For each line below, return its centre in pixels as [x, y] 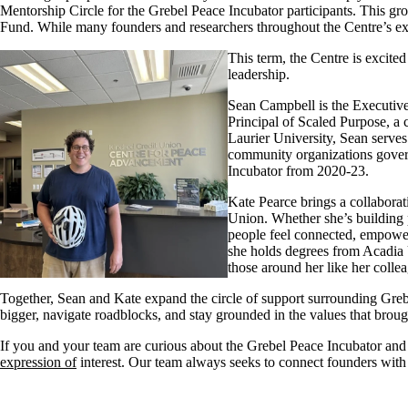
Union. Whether [276, 218]
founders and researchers [182, 26]
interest [101, 362]
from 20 [307, 170]
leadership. [260, 74]
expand [166, 298]
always [206, 362]
